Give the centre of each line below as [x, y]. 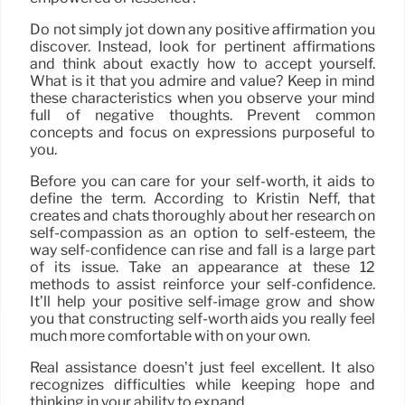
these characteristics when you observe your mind [202, 99]
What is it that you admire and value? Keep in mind [202, 81]
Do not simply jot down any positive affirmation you [202, 30]
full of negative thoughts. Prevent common [202, 116]
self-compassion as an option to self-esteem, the [202, 233]
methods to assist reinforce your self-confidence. [202, 285]
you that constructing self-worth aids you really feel [202, 319]
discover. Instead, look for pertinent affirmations [202, 47]
